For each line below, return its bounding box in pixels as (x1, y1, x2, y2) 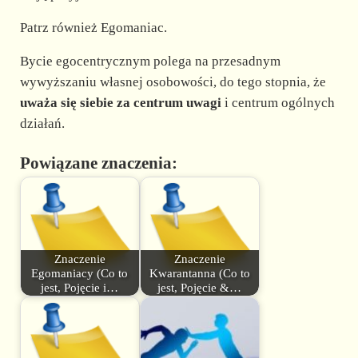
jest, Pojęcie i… (41, 280, 119, 294)
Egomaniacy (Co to (31, 266, 129, 280)
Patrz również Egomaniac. (19, 20, 167, 36)
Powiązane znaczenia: (19, 153, 177, 173)
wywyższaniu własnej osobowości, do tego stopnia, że (19, 74, 326, 90)
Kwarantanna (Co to (149, 266, 250, 280)
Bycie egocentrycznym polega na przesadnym (19, 54, 280, 70)
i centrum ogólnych (221, 95, 335, 111)
